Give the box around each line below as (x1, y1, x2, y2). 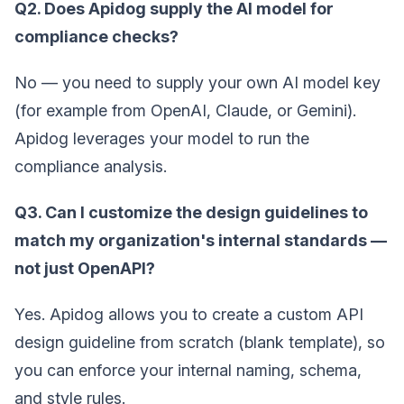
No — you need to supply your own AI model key (14, 72, 381, 92)
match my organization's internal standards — (14, 230, 387, 250)
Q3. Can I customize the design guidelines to (14, 202, 368, 222)
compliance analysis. (14, 156, 167, 176)
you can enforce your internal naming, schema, (14, 360, 362, 380)
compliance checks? (14, 26, 179, 46)
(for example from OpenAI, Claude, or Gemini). (14, 100, 356, 120)
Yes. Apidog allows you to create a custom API (14, 304, 363, 324)
